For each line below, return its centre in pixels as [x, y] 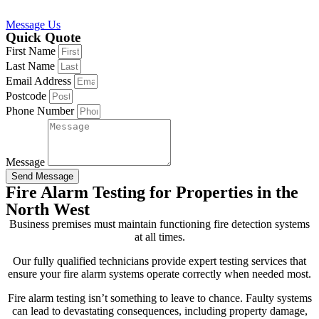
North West [48, 210]
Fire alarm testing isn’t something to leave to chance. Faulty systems [159, 298]
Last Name [32, 66]
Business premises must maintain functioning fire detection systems [159, 224]
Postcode [27, 96]
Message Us [33, 25]
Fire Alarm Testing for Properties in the [152, 193]
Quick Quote [43, 38]
